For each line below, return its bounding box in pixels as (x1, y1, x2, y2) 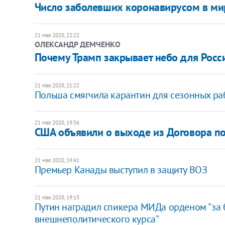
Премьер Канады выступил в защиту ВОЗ (34, 163, 207, 176)
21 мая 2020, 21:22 (34, 81, 79, 89)
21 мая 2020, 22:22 (34, 31, 79, 39)
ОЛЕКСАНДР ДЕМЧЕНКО (34, 39, 121, 49)
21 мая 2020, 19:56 (34, 119, 79, 126)
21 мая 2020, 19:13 (34, 193, 79, 201)
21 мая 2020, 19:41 (34, 156, 79, 164)
